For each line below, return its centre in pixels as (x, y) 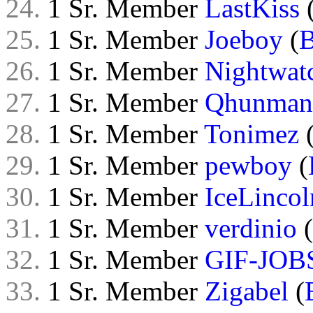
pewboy (248, 165)
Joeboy (244, 39)
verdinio (251, 228)
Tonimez (252, 134)
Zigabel (247, 291)
